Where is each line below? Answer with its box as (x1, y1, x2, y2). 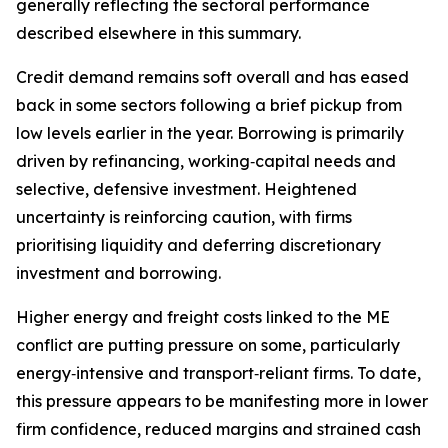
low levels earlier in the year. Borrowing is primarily (16, 123, 404, 143)
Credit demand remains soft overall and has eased (16, 67, 409, 87)
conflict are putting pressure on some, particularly (16, 335, 400, 355)
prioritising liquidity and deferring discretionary (16, 235, 381, 255)
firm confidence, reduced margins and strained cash (16, 419, 421, 439)
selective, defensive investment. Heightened (16, 179, 357, 199)
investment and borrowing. (16, 263, 221, 283)
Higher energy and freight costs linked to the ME (16, 307, 390, 327)
